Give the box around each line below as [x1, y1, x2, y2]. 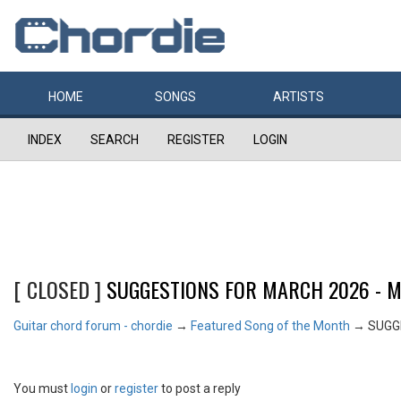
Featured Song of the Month [191, 319, 350, 333]
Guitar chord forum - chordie [13, 319, 173, 333]
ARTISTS [273, 90, 324, 104]
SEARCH [90, 132, 139, 147]
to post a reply [158, 381, 241, 396]
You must [13, 381, 71, 396]
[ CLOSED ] [13, 273, 107, 305]
